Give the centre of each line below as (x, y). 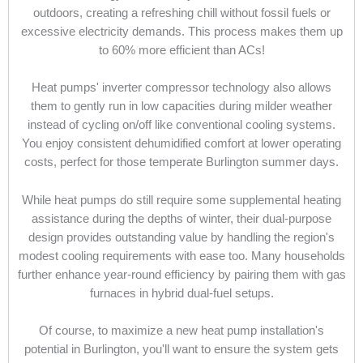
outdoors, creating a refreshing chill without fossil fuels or (181, 13)
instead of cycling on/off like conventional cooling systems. (181, 125)
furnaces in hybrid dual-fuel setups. (181, 293)
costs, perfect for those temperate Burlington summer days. (181, 162)
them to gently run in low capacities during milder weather (181, 107)
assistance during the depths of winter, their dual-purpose (181, 218)
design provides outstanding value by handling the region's (181, 237)
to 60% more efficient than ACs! (181, 51)
